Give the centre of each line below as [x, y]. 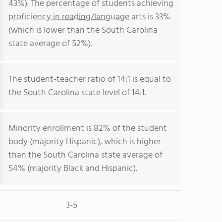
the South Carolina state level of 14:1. [77, 93]
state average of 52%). [50, 44]
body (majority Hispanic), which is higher [85, 142]
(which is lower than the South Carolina [83, 30]
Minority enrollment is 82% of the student [88, 129]
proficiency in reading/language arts [77, 17]
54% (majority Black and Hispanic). [73, 169]
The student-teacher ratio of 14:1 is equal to [90, 80]
